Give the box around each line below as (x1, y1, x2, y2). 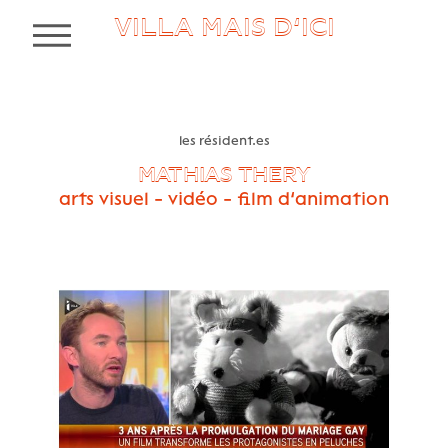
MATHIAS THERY (137, 160, 311, 188)
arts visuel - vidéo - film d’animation (59, 187, 389, 209)
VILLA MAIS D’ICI (113, 10, 335, 43)
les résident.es (178, 132, 270, 148)
